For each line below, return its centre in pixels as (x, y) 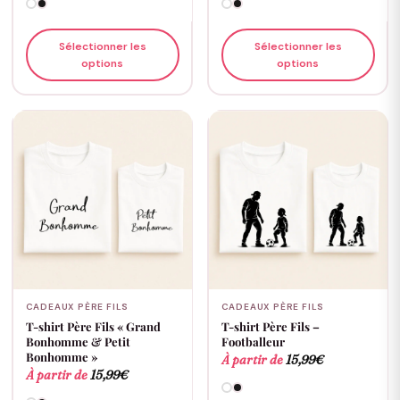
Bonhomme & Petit (78, 341)
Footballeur (253, 341)
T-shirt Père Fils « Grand (93, 326)
